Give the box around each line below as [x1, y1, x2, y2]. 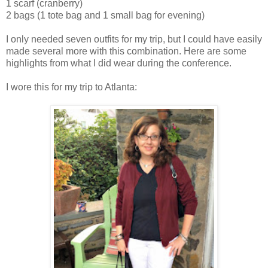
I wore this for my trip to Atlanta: [6, 82, 137, 93]
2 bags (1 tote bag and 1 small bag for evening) [6, 10, 205, 21]
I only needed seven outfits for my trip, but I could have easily [6, 34, 262, 45]
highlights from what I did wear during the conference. [6, 58, 232, 69]
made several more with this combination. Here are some [6, 46, 246, 57]
